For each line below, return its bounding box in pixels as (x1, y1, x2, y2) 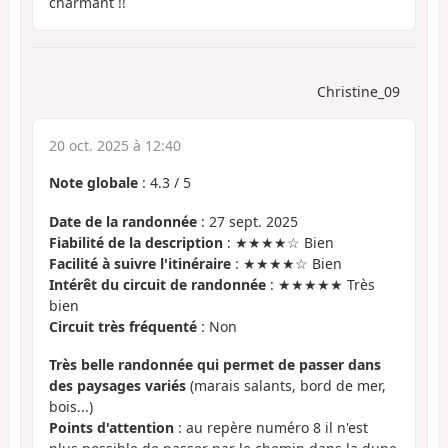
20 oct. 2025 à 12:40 (49, 136, 181, 156)
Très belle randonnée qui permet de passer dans (49, 355, 381, 375)
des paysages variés (49, 376, 186, 396)
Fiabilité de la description (49, 232, 223, 252)
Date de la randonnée (49, 211, 197, 231)
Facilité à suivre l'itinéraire (49, 253, 231, 273)
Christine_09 (317, 82, 400, 102)
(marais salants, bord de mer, (186, 376, 386, 396)
